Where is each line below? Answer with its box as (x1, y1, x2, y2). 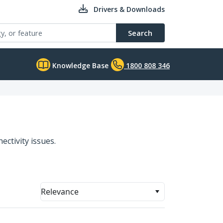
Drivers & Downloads (94, 4, 165, 14)
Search (128, 28, 152, 38)
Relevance (41, 186, 79, 197)
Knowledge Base (50, 61, 109, 70)
